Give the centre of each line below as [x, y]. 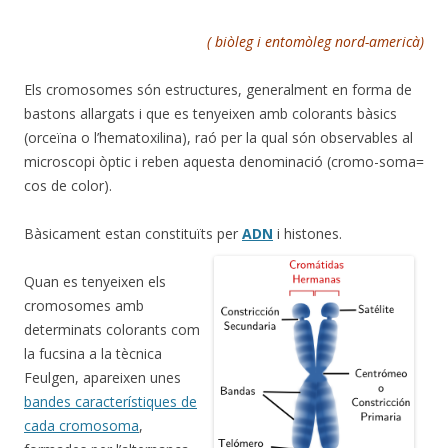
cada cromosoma [81, 425]
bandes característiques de [110, 401]
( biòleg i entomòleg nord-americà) [315, 41]
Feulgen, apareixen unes [102, 377]
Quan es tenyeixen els [95, 281]
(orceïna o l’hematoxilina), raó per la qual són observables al [218, 137]
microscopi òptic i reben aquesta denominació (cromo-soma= [224, 161]
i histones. [307, 233]
